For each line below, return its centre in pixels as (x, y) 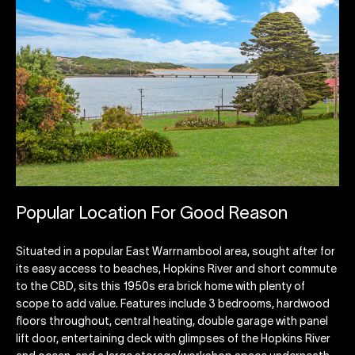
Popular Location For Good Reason (152, 214)
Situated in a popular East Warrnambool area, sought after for (176, 253)
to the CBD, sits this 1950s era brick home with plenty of (160, 288)
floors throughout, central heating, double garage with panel (172, 323)
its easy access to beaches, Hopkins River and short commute (176, 270)
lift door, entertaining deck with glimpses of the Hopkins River (173, 340)
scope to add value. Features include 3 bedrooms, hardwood (173, 305)
